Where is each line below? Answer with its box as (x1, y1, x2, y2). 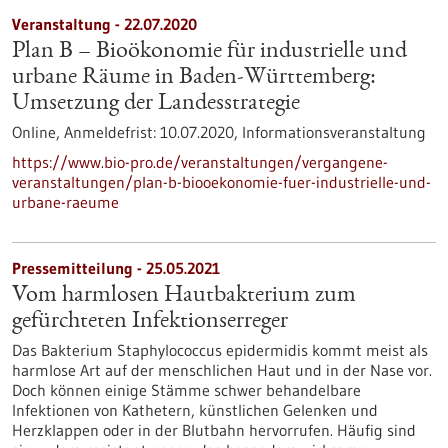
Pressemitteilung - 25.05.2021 (12, 258, 220, 278)
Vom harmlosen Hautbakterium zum (12, 284, 356, 308)
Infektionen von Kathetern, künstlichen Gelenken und (12, 400, 378, 420)
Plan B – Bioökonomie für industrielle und (12, 40, 407, 64)
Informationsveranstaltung (242, 122, 426, 142)
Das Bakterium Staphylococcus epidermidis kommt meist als (12, 340, 428, 360)
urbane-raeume (12, 192, 119, 212)
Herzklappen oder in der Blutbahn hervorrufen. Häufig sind (12, 420, 416, 440)
